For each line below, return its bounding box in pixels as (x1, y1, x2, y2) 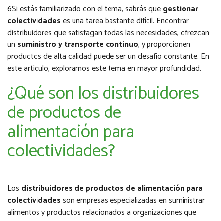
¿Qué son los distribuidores (7, 79, 199, 109)
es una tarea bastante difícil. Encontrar (61, 14, 189, 28)
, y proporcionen (138, 38, 190, 52)
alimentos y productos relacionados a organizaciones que (7, 206, 196, 220)
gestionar (163, 2, 198, 16)
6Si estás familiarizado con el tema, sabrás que (7, 2, 163, 16)
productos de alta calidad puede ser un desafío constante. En (7, 50, 209, 64)
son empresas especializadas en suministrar (61, 194, 205, 208)
